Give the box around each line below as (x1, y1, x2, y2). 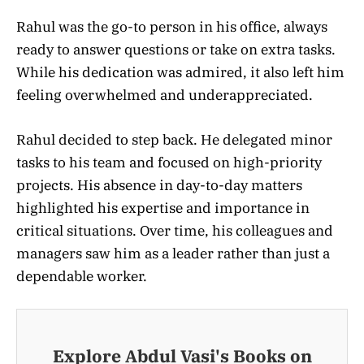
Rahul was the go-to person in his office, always (16, 18, 327, 37)
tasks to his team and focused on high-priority (16, 153, 322, 171)
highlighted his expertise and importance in (16, 198, 310, 217)
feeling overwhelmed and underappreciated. (16, 86, 313, 105)
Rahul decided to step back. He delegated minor (16, 130, 332, 149)
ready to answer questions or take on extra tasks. (16, 41, 336, 59)
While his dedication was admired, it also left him (16, 63, 344, 82)
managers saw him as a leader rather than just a (16, 244, 330, 262)
